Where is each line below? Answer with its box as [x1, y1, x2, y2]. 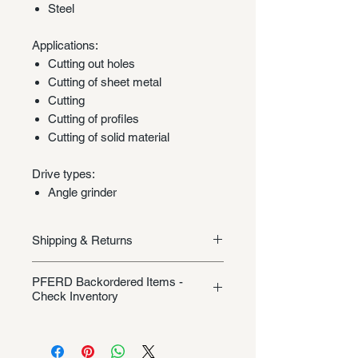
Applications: [32, 38, 98, 52]
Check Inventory [32, 288, 118, 303]
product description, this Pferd [32, 335, 187, 349]
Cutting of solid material [48, 129, 169, 144]
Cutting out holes [48, 56, 135, 70]
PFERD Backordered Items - [32, 274, 183, 288]
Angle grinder [48, 185, 117, 199]
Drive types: [32, 166, 95, 181]
